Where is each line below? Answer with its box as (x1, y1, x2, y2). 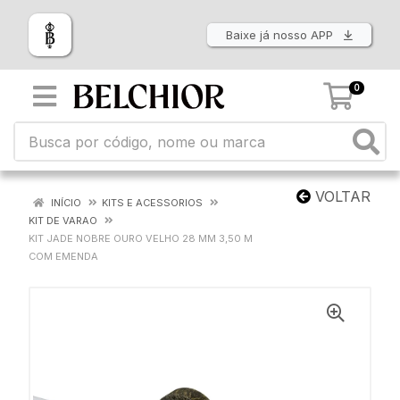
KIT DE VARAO (29, 214, 97, 227)
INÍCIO (48, 196, 81, 209)
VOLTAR (311, 187, 371, 205)
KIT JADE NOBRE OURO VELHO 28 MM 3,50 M (29, 232, 253, 245)
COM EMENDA (29, 250, 98, 262)
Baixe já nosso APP (226, 28, 337, 43)
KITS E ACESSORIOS (102, 196, 203, 209)
